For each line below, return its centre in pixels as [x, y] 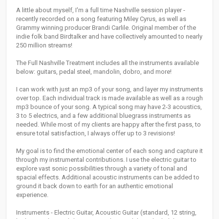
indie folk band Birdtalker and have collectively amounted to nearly [109, 37]
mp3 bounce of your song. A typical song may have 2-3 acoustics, [109, 107]
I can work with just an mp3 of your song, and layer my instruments [109, 89]
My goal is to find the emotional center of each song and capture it [109, 151]
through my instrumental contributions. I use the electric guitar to [106, 160]
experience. [32, 195]
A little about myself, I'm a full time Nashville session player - [101, 10]
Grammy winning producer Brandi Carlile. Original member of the [106, 28]
